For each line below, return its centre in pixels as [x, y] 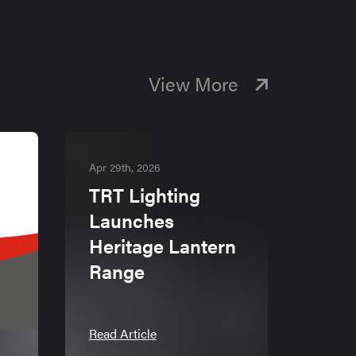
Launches [131, 221]
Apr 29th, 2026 [124, 167]
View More [195, 84]
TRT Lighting [144, 195]
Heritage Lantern [162, 246]
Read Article [122, 334]
